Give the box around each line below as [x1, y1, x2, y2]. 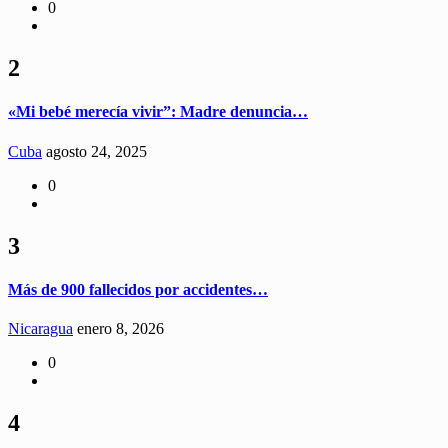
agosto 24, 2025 [46, 142, 147, 160]
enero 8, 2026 [77, 320, 164, 338]
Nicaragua [8, 320, 73, 338]
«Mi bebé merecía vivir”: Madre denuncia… [8, 103, 308, 121]
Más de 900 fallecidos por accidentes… [8, 280, 268, 298]
